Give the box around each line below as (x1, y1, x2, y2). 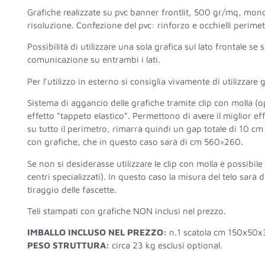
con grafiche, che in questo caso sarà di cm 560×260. (27, 137, 243, 147)
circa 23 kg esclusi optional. (109, 240, 222, 251)
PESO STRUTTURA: (27, 240, 109, 251)
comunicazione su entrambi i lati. (27, 54, 160, 65)
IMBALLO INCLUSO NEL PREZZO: (27, 227, 167, 238)
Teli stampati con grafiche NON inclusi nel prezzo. (27, 205, 226, 216)
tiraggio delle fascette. (27, 184, 117, 195)
